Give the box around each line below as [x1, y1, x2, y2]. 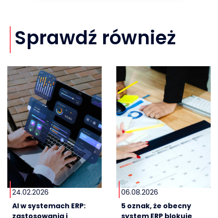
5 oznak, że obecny [121, 201, 191, 211]
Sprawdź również [15, 25, 176, 51]
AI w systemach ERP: [12, 201, 86, 211]
